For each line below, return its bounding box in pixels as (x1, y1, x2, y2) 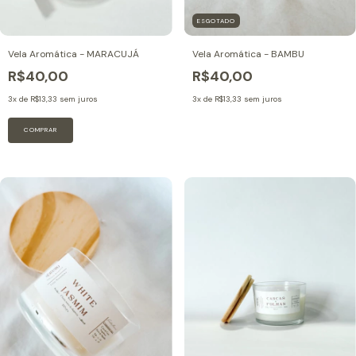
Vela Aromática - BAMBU (192, 48, 304, 61)
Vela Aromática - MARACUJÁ (8, 48, 139, 61)
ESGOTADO (196, 17, 235, 25)
